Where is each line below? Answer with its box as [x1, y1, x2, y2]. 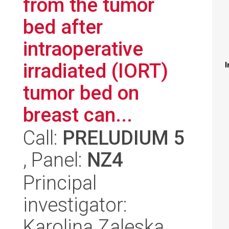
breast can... [23, 103, 132, 126]
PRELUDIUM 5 [62, 126, 185, 149]
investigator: [23, 193, 127, 216]
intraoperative [23, 37, 143, 60]
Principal [23, 171, 97, 194]
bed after [23, 15, 103, 38]
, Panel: [23, 148, 87, 171]
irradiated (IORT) [23, 59, 168, 82]
